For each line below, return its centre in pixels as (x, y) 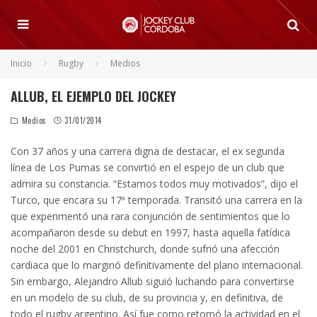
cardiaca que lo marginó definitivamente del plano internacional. (157, 265)
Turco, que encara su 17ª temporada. (97, 200)
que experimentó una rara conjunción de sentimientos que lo (150, 216)
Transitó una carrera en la (243, 200)
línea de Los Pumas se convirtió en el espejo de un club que (148, 167)
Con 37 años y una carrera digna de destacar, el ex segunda (148, 151)
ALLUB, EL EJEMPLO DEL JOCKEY (93, 96)
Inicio (21, 63)
